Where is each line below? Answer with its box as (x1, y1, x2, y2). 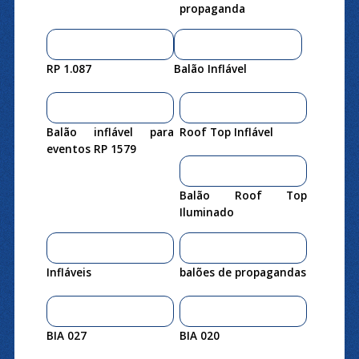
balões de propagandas (179, 264, 306, 280)
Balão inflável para (46, 123, 175, 139)
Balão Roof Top (179, 187, 308, 203)
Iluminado (179, 204, 234, 220)
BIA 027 (46, 327, 87, 343)
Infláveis (46, 264, 91, 280)
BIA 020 (179, 327, 220, 343)
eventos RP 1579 (46, 140, 136, 156)
